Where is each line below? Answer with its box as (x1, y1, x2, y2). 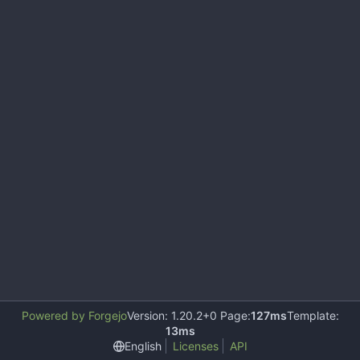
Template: (286, 309, 339, 322)
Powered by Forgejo (21, 309, 127, 322)
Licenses (172, 339, 219, 353)
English (124, 338, 162, 353)
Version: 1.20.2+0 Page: (126, 309, 251, 322)
